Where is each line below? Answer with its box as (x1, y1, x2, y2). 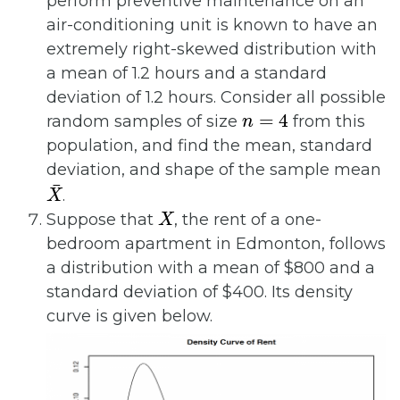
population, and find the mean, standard (46, 136, 372, 156)
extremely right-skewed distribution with (46, 39, 377, 60)
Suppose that (46, 210, 158, 230)
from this (288, 112, 366, 132)
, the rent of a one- (174, 210, 322, 230)
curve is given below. (46, 306, 212, 327)
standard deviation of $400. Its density (46, 282, 353, 303)
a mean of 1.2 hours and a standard (46, 63, 327, 84)
